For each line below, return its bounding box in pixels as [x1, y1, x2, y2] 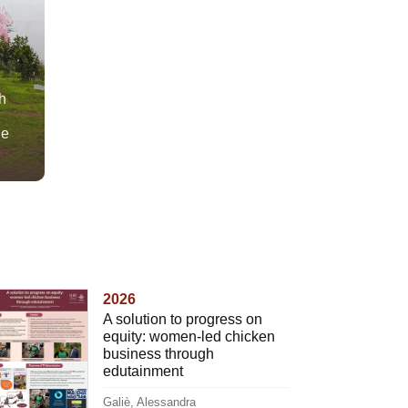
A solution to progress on [102, 311, 262, 328]
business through [102, 346, 214, 362]
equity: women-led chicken [102, 329, 275, 345]
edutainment [102, 363, 183, 380]
